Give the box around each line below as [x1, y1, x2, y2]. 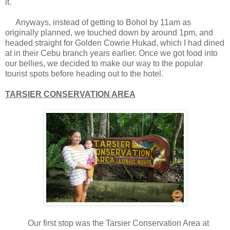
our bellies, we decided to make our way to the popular [5, 59, 203, 68]
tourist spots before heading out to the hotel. [5, 69, 165, 79]
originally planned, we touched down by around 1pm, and [5, 28, 213, 37]
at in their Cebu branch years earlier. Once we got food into [5, 49, 218, 58]
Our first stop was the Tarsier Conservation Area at [5, 219, 209, 228]
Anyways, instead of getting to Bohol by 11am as [5, 18, 191, 27]
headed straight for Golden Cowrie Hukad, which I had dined [5, 39, 224, 48]
